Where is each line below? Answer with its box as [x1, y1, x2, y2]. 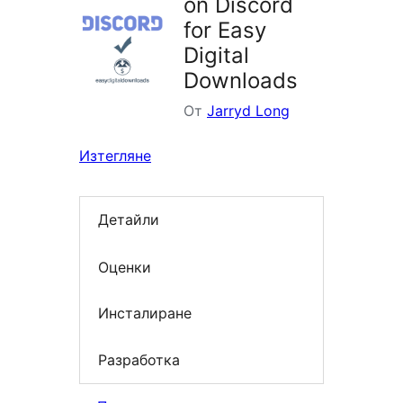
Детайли [98, 210, 159, 229]
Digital [184, 42, 249, 69]
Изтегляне [79, 147, 151, 166]
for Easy [184, 17, 266, 44]
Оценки [98, 257, 151, 276]
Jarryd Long [207, 102, 290, 121]
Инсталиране [98, 304, 192, 323]
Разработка [98, 350, 180, 369]
